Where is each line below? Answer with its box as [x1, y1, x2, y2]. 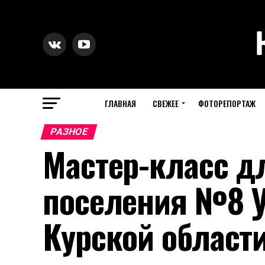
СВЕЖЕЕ [152, 97, 179, 109]
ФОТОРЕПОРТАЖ [198, 97, 256, 109]
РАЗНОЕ [49, 126, 89, 137]
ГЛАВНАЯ [104, 97, 136, 109]
